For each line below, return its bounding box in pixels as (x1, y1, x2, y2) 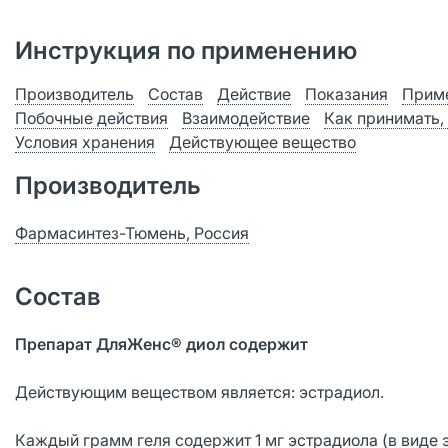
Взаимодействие (182, 108, 310, 128)
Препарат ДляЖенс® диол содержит (15, 334, 308, 354)
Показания (305, 84, 388, 104)
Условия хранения (15, 132, 155, 152)
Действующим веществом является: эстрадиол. (15, 382, 384, 402)
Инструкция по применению (15, 36, 357, 65)
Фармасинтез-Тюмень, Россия (15, 223, 249, 243)
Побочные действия (15, 108, 168, 128)
